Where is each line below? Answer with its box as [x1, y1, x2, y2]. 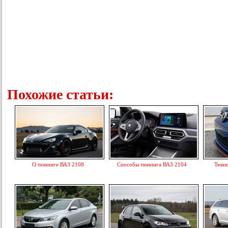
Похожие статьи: [7, 87, 113, 102]
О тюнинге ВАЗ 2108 [32, 161, 84, 167]
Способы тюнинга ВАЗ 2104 [117, 161, 187, 167]
